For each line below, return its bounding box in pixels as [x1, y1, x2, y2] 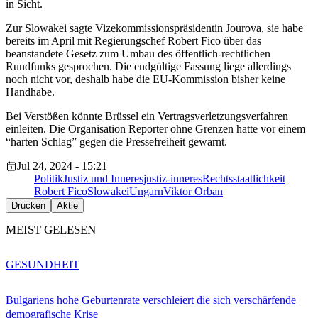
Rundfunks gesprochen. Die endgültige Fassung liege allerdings [6, 60, 291, 73]
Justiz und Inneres [63, 172, 143, 185]
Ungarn [129, 185, 163, 198]
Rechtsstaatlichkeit [202, 172, 285, 185]
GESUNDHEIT [6, 258, 79, 270]
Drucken [11, 200, 45, 212]
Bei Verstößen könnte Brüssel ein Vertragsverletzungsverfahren [6, 110, 288, 123]
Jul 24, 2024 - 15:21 [17, 160, 107, 172]
